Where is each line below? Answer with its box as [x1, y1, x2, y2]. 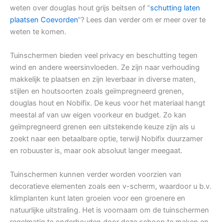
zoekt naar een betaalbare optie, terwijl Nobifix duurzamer [10, 134, 203, 144]
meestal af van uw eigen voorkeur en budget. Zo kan [10, 111, 186, 120]
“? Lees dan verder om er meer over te [78, 15, 206, 25]
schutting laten [150, 3, 200, 13]
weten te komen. [10, 27, 66, 37]
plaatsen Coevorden [10, 15, 78, 25]
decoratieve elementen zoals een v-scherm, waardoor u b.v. [10, 182, 212, 191]
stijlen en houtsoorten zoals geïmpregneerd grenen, [10, 87, 184, 96]
